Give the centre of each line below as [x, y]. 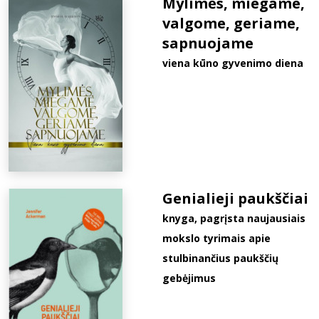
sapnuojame [208, 43]
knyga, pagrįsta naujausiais [234, 218]
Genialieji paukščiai [235, 198]
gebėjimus [189, 278]
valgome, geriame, [231, 23]
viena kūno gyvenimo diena [233, 63]
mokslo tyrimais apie [216, 238]
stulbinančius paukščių [220, 258]
